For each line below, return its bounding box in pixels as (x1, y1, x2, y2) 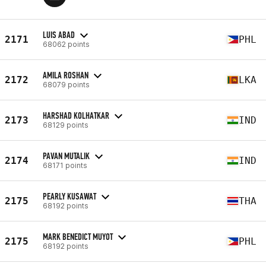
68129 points (43, 120, 88, 129)
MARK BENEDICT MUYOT (43, 230, 113, 242)
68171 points (43, 160, 87, 170)
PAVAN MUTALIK (43, 150, 90, 161)
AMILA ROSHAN (43, 69, 88, 81)
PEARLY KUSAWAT (43, 190, 96, 202)
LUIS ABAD (43, 28, 75, 40)
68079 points (43, 80, 90, 89)
